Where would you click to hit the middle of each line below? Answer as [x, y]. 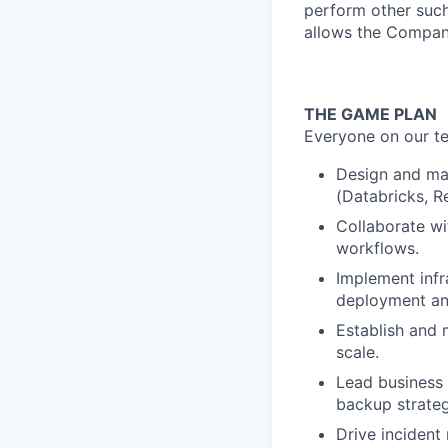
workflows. [377, 248]
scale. [357, 352]
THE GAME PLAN [370, 114]
